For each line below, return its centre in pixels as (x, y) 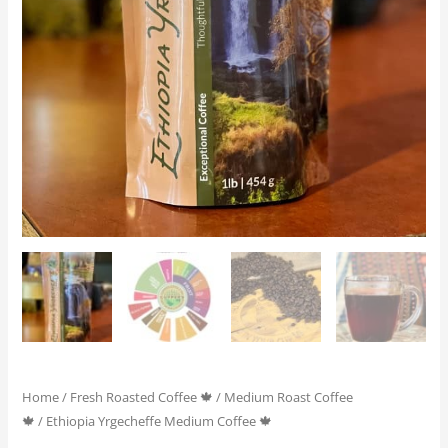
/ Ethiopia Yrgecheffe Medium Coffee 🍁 (154, 421)
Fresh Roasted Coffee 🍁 (142, 397)
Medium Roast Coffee (289, 397)
